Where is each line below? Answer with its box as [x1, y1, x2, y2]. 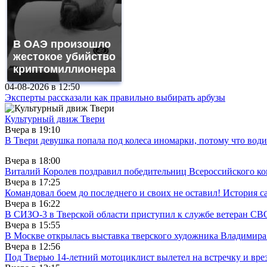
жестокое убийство [13, 50, 116, 63]
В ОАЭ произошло [13, 38, 111, 50]
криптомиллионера [13, 63, 116, 75]
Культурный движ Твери [5, 113, 105, 124]
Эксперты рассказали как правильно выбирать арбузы [5, 92, 225, 103]
